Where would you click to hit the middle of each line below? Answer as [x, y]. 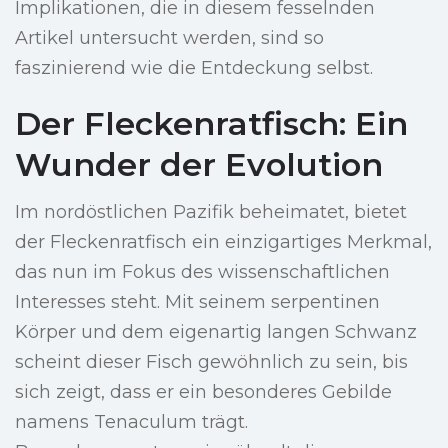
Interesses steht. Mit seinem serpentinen [197, 302]
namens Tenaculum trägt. [131, 422]
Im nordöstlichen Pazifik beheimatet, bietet [211, 212]
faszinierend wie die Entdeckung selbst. [194, 68]
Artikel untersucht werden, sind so [169, 38]
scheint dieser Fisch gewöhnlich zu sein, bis [211, 362]
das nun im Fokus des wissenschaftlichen [202, 272]
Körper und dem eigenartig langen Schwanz [216, 332]
